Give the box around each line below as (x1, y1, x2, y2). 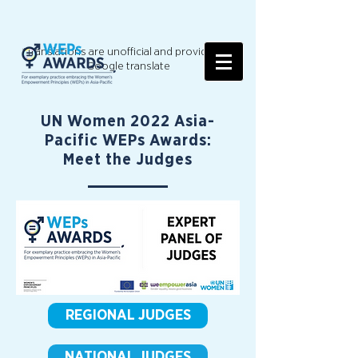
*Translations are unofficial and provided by (22, 46, 234, 58)
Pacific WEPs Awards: (44, 133, 212, 149)
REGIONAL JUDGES (65, 308, 191, 323)
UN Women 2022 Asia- (41, 113, 215, 129)
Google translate (86, 61, 170, 72)
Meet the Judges (63, 152, 193, 168)
